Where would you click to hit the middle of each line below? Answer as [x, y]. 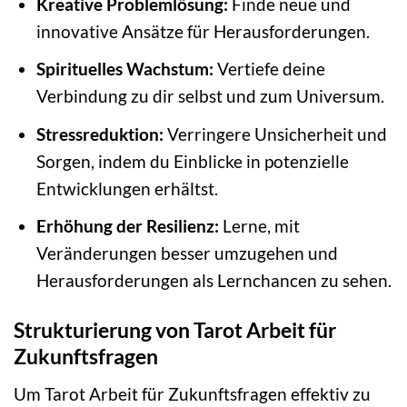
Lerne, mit [259, 226]
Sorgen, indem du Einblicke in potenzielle [192, 161]
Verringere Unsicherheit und [275, 134]
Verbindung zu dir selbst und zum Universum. [210, 96]
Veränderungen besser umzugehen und [187, 253]
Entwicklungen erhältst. [127, 188]
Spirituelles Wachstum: [124, 69]
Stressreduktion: [99, 134]
